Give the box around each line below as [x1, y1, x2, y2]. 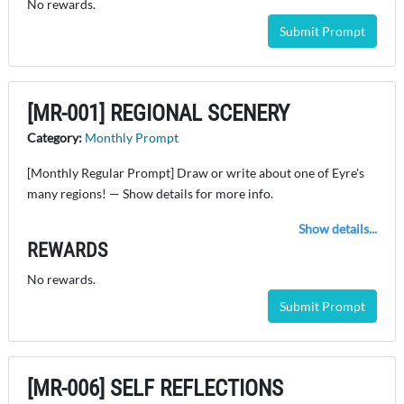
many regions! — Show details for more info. [27, 186, 273, 202]
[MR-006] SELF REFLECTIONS [27, 375, 283, 402]
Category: [27, 130, 85, 146]
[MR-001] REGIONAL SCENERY [27, 100, 289, 127]
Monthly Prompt [85, 130, 179, 146]
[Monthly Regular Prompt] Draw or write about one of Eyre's [27, 165, 364, 181]
